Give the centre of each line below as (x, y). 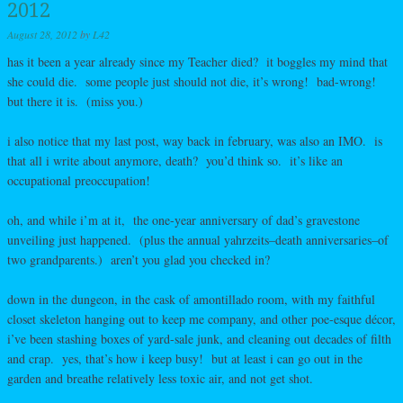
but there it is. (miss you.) (75, 101)
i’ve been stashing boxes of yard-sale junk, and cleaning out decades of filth (199, 338)
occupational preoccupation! (79, 180)
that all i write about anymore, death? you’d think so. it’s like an (175, 160)
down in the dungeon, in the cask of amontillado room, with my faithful (191, 299)
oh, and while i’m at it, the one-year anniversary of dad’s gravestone (184, 219)
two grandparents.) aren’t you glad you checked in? (139, 259)
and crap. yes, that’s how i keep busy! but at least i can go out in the (185, 358)
